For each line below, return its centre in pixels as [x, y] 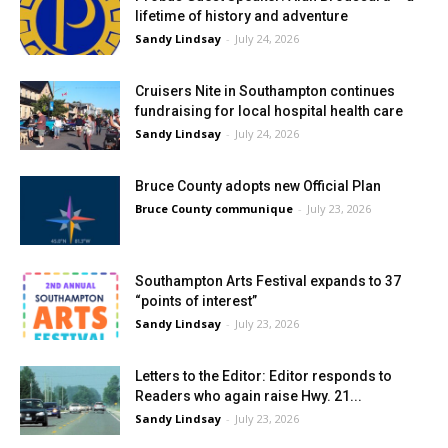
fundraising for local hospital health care [269, 111]
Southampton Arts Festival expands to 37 [268, 281]
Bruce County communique [214, 208]
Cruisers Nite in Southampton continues [265, 91]
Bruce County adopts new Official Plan [258, 186]
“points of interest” [196, 301]
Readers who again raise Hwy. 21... [248, 396]
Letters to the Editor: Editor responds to [263, 376]
